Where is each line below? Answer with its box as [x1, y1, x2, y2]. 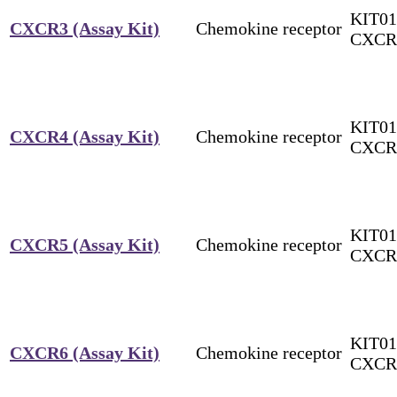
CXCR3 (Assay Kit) [10, 18, 160, 38]
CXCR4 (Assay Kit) [10, 126, 160, 146]
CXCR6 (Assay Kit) [10, 342, 160, 362]
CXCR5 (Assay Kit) [10, 234, 160, 254]
